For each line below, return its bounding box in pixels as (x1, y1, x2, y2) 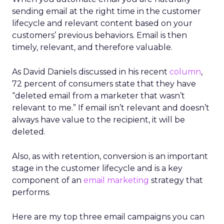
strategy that (149, 175, 203, 185)
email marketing (81, 175, 149, 185)
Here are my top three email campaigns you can (12, 212, 204, 221)
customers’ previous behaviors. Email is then (12, 30, 187, 40)
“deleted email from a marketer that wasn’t (12, 91, 185, 100)
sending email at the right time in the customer (12, 6, 201, 16)
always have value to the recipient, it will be (12, 115, 185, 124)
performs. (12, 187, 50, 197)
